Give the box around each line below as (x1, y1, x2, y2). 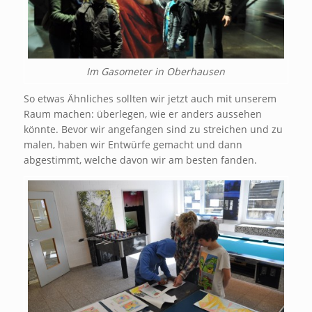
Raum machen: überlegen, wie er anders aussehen (23, 107, 262, 121)
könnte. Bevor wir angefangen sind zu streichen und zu (23, 123, 283, 136)
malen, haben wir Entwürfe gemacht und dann (23, 138, 242, 152)
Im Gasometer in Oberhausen (86, 64, 226, 78)
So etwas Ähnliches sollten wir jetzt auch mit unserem (23, 92, 276, 106)
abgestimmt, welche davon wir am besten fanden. (23, 153, 257, 167)
